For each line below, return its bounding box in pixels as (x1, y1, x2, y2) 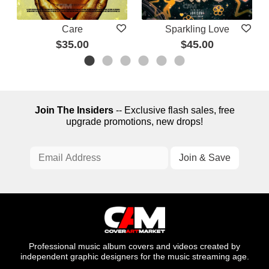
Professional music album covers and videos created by (29, 241, 240, 252)
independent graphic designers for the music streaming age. (20, 252, 249, 262)
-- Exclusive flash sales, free (113, 105, 235, 116)
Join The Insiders (34, 105, 113, 116)
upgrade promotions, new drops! (66, 116, 203, 127)
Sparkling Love (165, 23, 229, 34)
